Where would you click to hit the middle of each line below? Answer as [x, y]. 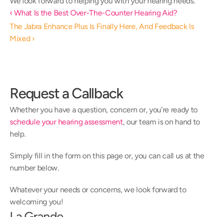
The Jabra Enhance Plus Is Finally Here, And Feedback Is [102, 26]
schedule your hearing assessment [66, 122]
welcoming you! [37, 202]
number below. [34, 168]
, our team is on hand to [162, 122]
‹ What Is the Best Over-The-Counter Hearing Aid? [93, 13]
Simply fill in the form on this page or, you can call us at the [107, 156]
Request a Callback [66, 93]
